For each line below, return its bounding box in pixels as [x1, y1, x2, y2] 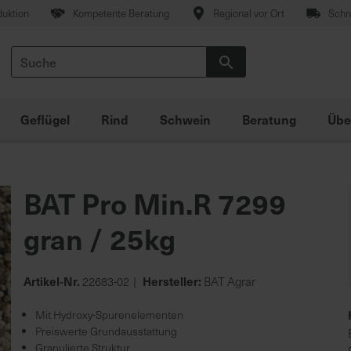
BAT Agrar [201, 273, 256, 289]
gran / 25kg [24, 219, 176, 258]
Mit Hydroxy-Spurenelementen [35, 307, 184, 322]
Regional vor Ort [212, 6, 284, 20]
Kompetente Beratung [72, 6, 169, 20]
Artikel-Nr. [24, 273, 81, 289]
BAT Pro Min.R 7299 [24, 183, 288, 223]
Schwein [160, 110, 211, 128]
